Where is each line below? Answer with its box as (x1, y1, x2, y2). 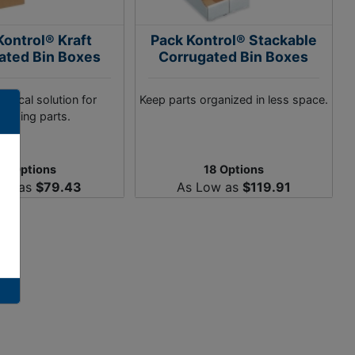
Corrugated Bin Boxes (158, 48, 309, 65)
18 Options (203, 162, 264, 176)
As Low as (176, 179, 242, 195)
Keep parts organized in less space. (139, 93, 328, 106)
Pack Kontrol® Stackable (150, 32, 317, 48)
